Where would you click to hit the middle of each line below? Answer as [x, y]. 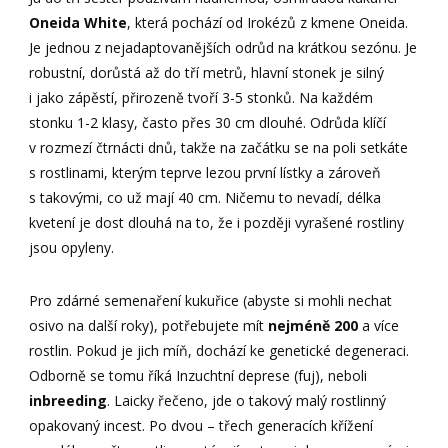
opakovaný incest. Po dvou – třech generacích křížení [201, 426]
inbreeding [68, 401]
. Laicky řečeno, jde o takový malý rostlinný [247, 401]
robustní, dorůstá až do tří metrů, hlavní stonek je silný [207, 73]
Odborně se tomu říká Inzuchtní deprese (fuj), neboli [198, 376]
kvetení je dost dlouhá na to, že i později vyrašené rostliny [217, 223]
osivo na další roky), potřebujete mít [149, 326]
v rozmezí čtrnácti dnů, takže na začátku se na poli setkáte [219, 148]
